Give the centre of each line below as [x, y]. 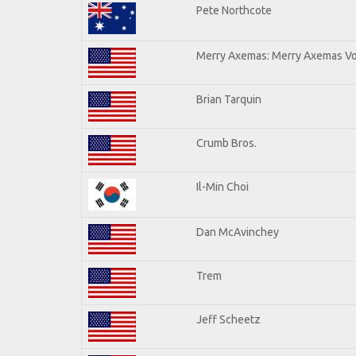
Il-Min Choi [222, 186]
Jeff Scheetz [228, 319]
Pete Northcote [234, 10]
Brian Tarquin [229, 99]
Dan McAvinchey [238, 232]
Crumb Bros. [226, 143]
